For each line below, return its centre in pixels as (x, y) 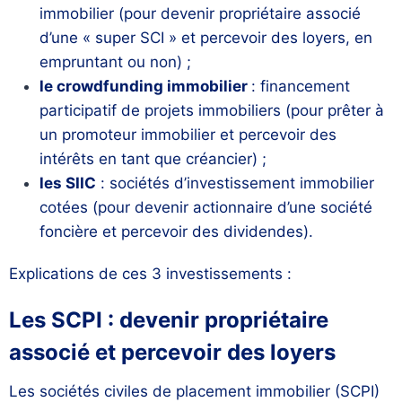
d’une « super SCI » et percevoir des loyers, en (206, 38)
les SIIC (68, 184)
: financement (301, 87)
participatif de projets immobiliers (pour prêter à (212, 111)
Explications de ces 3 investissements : (150, 274)
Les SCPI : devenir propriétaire (169, 320)
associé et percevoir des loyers (172, 353)
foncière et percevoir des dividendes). (176, 232)
